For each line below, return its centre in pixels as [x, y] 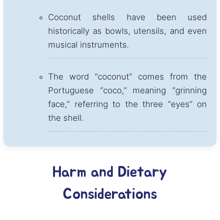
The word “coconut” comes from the [127, 77]
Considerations [110, 194]
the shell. [66, 118]
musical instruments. [89, 45]
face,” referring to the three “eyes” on [127, 104]
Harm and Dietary [110, 172]
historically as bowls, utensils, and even [127, 31]
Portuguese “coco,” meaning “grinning [127, 90]
